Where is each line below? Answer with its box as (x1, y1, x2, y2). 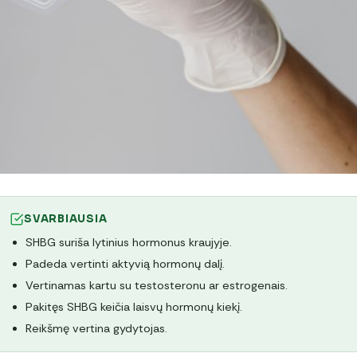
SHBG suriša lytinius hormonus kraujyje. (25, 235, 232, 250)
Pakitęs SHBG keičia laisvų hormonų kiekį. (25, 300, 242, 315)
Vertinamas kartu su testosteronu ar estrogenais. (25, 278, 288, 293)
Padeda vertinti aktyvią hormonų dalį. (25, 257, 225, 272)
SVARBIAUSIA (24, 212, 108, 226)
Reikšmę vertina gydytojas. (25, 321, 167, 336)
